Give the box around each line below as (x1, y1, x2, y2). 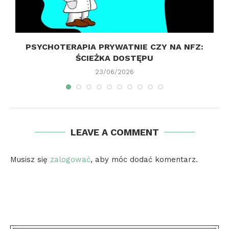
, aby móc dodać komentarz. (90, 155, 198, 165)
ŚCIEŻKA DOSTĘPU (76, 53, 153, 63)
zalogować (50, 155, 90, 165)
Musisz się (10, 155, 50, 165)
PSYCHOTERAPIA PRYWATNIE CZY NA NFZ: (26, 42, 203, 52)
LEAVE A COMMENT (70, 127, 159, 138)
